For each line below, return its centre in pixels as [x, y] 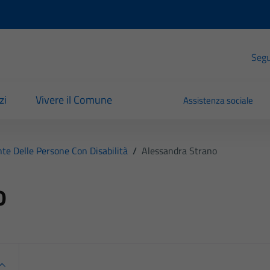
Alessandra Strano [179, 150]
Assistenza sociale [218, 101]
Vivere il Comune [74, 100]
